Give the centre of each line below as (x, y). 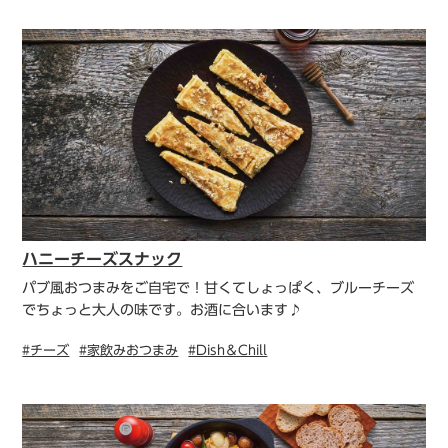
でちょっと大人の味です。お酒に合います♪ (162, 310)
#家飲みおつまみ (129, 351)
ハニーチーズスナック (102, 259)
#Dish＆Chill (228, 351)
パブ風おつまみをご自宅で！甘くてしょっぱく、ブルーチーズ (218, 288)
